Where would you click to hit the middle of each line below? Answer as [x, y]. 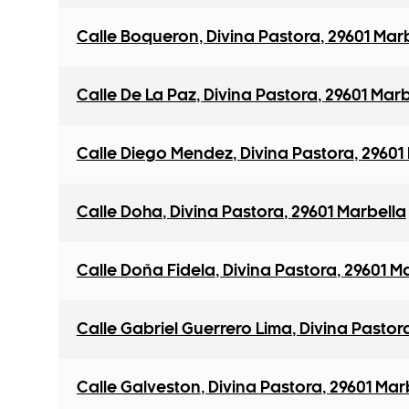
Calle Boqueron [137, 37]
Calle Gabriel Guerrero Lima [184, 330]
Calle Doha [119, 213]
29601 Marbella [348, 213]
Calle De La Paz [136, 96]
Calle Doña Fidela [146, 271]
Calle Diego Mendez [154, 154]
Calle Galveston [138, 388]
